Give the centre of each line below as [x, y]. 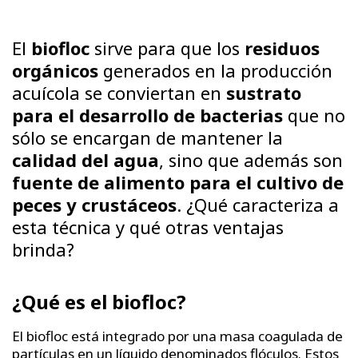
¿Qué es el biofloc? [99, 301]
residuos [282, 48]
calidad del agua [86, 159]
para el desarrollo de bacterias [147, 115]
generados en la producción [215, 70]
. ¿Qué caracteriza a [258, 204]
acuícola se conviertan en [119, 92]
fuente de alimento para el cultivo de [178, 182]
